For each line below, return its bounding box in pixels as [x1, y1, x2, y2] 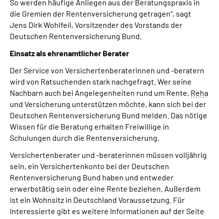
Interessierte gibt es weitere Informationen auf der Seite [10, 206, 204, 216]
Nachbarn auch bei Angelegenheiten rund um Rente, [10, 88, 191, 97]
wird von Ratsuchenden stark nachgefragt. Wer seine [10, 77, 192, 86]
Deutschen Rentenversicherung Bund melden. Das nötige [10, 110, 207, 120]
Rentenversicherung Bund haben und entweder [10, 173, 174, 182]
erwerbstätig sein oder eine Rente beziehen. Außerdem [10, 184, 200, 193]
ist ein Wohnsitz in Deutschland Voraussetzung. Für [10, 195, 185, 204]
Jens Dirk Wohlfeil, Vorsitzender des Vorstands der [10, 20, 182, 29]
